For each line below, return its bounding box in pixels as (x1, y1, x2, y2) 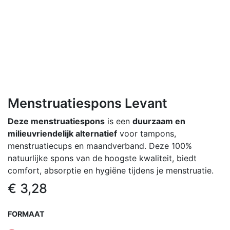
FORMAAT (8, 209, 45, 218)
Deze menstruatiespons (8, 116, 105, 126)
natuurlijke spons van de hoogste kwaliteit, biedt (8, 152, 197, 163)
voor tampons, (117, 128, 176, 139)
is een (105, 116, 132, 126)
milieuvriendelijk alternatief (8, 128, 117, 139)
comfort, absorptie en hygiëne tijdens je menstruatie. (8, 165, 214, 176)
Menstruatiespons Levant (8, 95, 167, 111)
